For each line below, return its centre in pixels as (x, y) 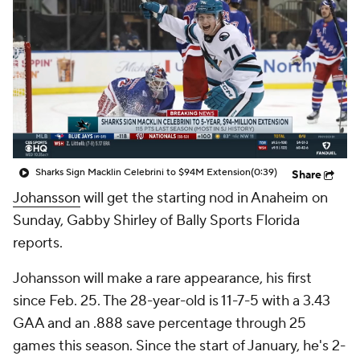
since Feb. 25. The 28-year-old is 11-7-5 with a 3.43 (172, 301)
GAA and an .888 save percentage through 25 (160, 323)
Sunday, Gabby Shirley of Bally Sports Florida (156, 221)
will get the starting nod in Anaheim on (204, 198)
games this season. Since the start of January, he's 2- (179, 346)
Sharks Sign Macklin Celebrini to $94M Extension (143, 172)
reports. (38, 243)
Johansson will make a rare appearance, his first (162, 278)
